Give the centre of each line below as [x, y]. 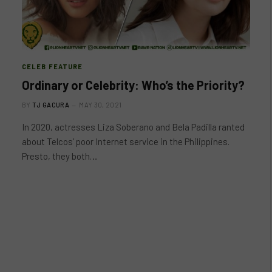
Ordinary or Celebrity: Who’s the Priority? [133, 85]
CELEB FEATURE [53, 66]
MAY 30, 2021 [100, 105]
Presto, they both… [59, 156]
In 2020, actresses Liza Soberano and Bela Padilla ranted [133, 127]
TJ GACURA [51, 105]
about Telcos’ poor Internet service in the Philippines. [126, 141]
